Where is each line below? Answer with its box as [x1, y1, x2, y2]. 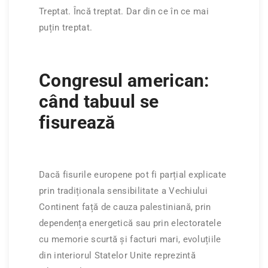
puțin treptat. [39, 22, 93, 33]
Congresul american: [39, 69, 209, 91]
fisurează [39, 111, 115, 133]
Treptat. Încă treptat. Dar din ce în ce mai [39, 5, 209, 17]
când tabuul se [39, 90, 159, 112]
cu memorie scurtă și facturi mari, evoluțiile [39, 233, 221, 245]
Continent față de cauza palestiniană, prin [39, 201, 211, 212]
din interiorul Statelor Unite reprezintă [39, 249, 196, 261]
